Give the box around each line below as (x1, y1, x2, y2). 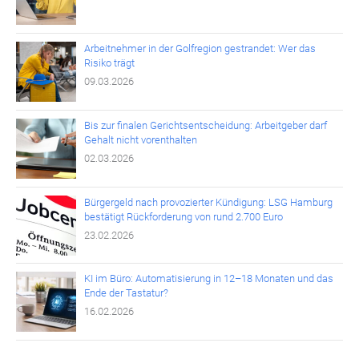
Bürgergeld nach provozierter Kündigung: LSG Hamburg (83, 196, 333, 208)
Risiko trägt (83, 57, 135, 70)
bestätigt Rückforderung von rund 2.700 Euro (83, 210, 283, 223)
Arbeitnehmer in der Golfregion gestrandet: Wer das (83, 42, 316, 55)
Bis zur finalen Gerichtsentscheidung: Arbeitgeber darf (83, 119, 327, 131)
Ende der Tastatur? (83, 287, 168, 300)
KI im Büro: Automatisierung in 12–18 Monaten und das (83, 272, 333, 285)
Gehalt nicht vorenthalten (83, 133, 197, 146)
